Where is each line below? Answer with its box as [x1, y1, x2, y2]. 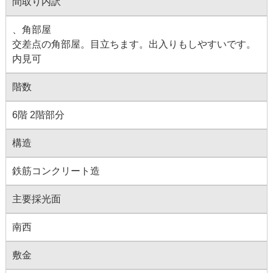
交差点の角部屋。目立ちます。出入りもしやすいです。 [12, 39, 256, 50]
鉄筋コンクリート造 [12, 166, 100, 177]
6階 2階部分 [12, 110, 65, 121]
